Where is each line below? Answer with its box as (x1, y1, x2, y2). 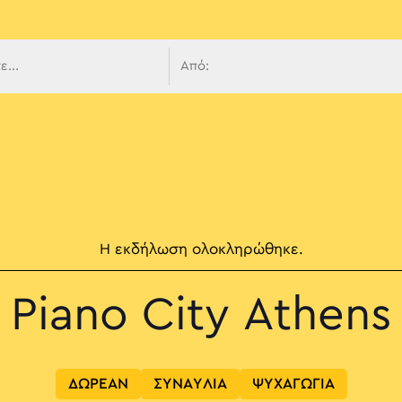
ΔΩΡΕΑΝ (67, 377, 128, 392)
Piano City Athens (10, 293, 392, 338)
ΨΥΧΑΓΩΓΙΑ (251, 377, 335, 392)
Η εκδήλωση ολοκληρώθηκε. (99, 242, 303, 258)
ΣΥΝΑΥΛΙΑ (153, 377, 227, 392)
